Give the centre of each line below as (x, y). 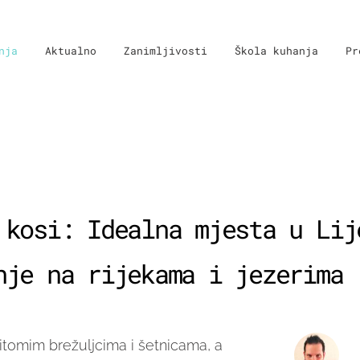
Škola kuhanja (276, 51)
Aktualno (71, 51)
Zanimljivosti (166, 51)
